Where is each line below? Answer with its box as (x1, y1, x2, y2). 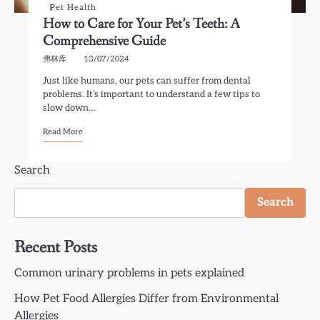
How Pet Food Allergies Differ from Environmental (14, 292, 279, 306)
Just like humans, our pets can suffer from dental (43, 75, 251, 86)
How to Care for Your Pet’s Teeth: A (43, 14, 241, 34)
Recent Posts (14, 236, 97, 259)
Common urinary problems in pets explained (14, 266, 244, 280)
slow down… (43, 102, 96, 114)
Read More (43, 127, 84, 136)
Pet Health (50, 3, 97, 12)
